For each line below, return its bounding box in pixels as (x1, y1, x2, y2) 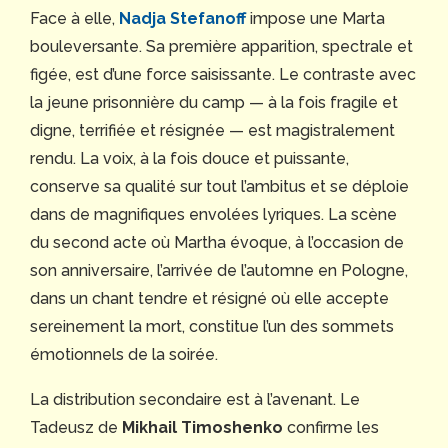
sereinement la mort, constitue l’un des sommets (30, 317, 394, 337)
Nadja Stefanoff (119, 9, 246, 29)
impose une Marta (250, 9, 385, 29)
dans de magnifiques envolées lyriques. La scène (30, 205, 397, 225)
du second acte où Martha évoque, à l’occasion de (30, 233, 404, 253)
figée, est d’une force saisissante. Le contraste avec (30, 65, 416, 85)
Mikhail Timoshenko (122, 418, 283, 438)
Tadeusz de (30, 418, 122, 438)
